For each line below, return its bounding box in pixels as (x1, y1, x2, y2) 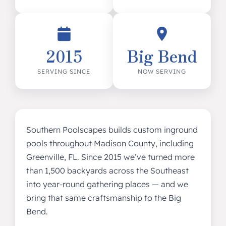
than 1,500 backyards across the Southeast (26, 165, 189, 176)
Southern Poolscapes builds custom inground (26, 125, 198, 135)
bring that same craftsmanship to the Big (26, 193, 181, 203)
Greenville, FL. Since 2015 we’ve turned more (26, 152, 195, 162)
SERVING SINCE (37, 68, 91, 75)
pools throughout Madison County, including (26, 138, 194, 148)
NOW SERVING (138, 68, 187, 75)
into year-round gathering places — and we (26, 179, 188, 189)
